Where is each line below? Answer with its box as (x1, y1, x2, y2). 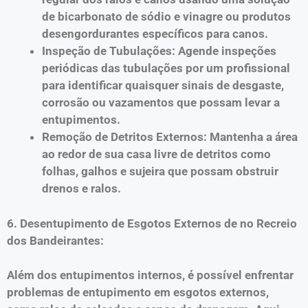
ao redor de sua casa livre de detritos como (42, 147, 271, 161)
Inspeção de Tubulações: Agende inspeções (42, 44, 276, 58)
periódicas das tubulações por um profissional (42, 61, 290, 75)
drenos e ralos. (42, 181, 121, 195)
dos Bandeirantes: (7, 233, 104, 247)
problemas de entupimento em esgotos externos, (7, 285, 269, 299)
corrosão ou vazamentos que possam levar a (42, 96, 280, 109)
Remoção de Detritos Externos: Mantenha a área (42, 130, 298, 144)
